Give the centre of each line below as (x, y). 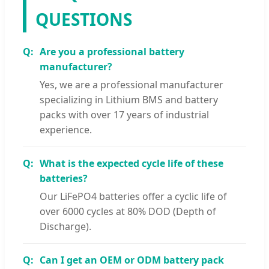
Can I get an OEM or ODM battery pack (132, 260)
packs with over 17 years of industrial (124, 114)
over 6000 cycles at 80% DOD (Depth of (128, 211)
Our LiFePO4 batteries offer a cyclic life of (133, 196)
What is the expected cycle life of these (131, 163)
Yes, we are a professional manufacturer (131, 84)
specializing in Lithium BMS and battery (129, 99)
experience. (66, 129)
